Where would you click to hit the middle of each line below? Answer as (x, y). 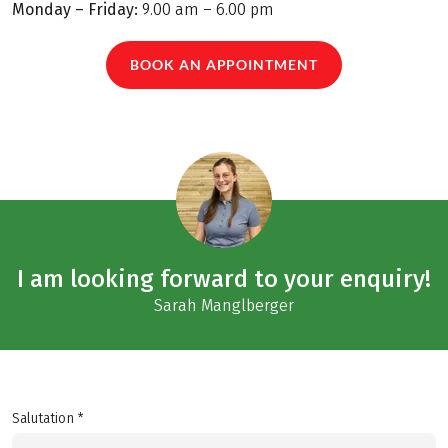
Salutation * (48, 418)
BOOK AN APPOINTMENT (224, 65)
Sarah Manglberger (223, 305)
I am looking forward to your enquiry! (223, 278)
